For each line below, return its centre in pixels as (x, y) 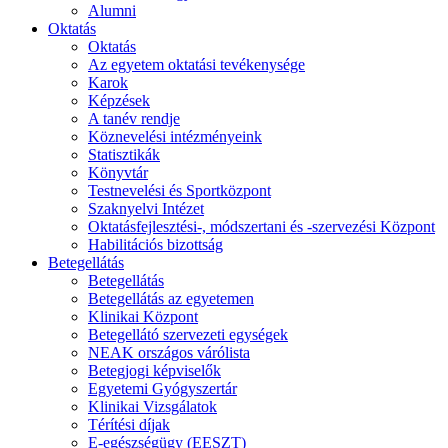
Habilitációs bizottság (155, 244)
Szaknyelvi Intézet (146, 208)
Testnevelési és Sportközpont (179, 190)
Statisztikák (124, 154)
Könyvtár (118, 172)
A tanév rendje (134, 118)
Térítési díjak (129, 424)
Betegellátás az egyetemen (171, 298)
